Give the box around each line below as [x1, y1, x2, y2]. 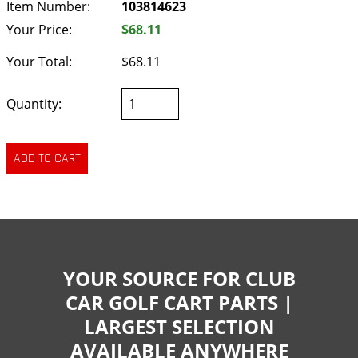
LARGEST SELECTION [83, 312, 275, 340]
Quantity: [6, 95, 62, 113]
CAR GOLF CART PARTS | [65, 288, 293, 316]
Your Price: [6, 20, 72, 38]
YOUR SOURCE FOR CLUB [62, 265, 296, 292]
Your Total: [6, 53, 72, 71]
